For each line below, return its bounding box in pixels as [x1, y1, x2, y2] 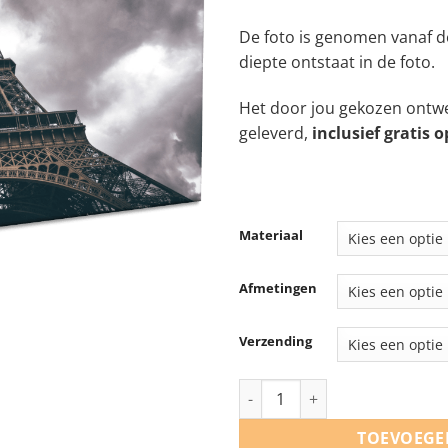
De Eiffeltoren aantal [238, 380, 380, 400]
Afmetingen [239, 279, 317, 298]
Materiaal [239, 226, 303, 245]
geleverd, [239, 121, 312, 144]
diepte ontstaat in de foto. [239, 50, 435, 73]
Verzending [239, 332, 312, 351]
